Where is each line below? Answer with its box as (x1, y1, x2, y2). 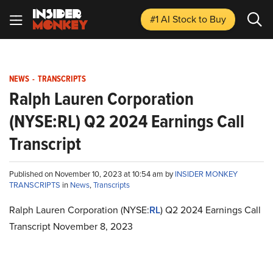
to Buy (199, 12, 226, 26)
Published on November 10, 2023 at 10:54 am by (9, 168, 175, 179)
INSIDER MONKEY (175, 168, 238, 179)
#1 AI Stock (150, 12, 199, 26)
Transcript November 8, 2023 (9, 219, 133, 233)
